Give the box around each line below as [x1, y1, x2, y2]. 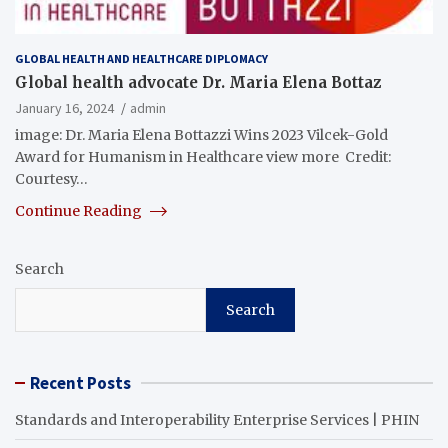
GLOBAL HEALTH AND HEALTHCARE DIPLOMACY [15, 50, 268, 66]
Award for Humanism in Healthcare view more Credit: [15, 147, 391, 166]
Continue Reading [15, 201, 145, 220]
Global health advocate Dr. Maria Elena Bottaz [15, 72, 381, 92]
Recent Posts [30, 371, 131, 394]
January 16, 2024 [15, 98, 114, 117]
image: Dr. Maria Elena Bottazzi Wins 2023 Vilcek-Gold [15, 125, 388, 144]
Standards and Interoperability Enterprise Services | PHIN [15, 410, 419, 429]
